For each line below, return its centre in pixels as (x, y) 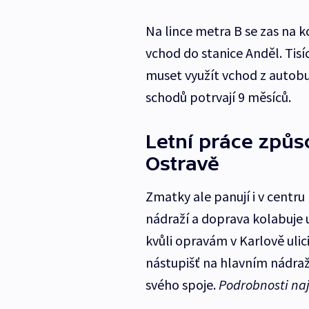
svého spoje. (182, 285)
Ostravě (182, 164)
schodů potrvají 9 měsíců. (218, 97)
